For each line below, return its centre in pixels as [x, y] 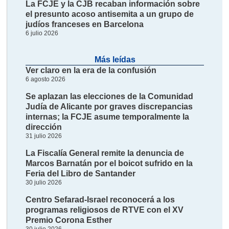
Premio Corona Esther [69, 220]
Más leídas [115, 60]
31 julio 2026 [44, 136]
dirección [44, 127]
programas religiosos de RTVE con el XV [105, 210]
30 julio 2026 [44, 183]
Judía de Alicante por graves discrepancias [109, 107]
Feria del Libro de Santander [81, 174]
